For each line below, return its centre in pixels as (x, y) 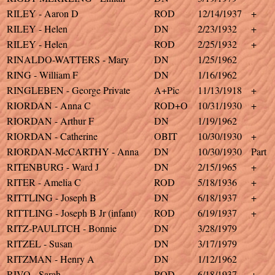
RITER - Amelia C (44, 182)
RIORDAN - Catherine (52, 136)
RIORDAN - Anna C (49, 105)
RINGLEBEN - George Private (68, 90)
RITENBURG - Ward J (53, 167)
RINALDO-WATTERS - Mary (68, 59)
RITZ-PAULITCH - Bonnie (62, 228)
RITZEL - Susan (40, 243)
